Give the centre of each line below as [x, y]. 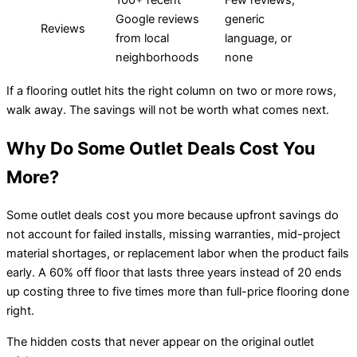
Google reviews [157, 20]
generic [245, 20]
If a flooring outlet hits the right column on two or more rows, [171, 90]
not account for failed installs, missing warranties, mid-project [173, 235]
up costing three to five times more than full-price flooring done [178, 292]
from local [142, 39]
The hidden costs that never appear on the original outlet [160, 341]
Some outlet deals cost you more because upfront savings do [173, 216]
